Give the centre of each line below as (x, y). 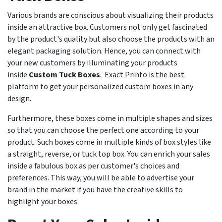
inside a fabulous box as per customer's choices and (93, 166)
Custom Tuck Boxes (64, 75)
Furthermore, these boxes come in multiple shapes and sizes (110, 119)
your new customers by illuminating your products (92, 63)
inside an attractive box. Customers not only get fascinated (107, 28)
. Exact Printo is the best (142, 75)
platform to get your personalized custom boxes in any (100, 87)
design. (19, 99)
